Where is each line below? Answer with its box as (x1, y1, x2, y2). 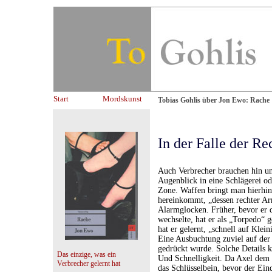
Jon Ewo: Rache (219, 96, 270, 104)
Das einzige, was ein (57, 250, 116, 259)
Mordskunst (103, 94, 142, 103)
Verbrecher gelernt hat (57, 259, 120, 268)
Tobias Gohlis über (158, 96, 219, 104)
